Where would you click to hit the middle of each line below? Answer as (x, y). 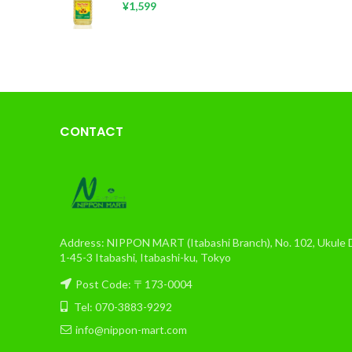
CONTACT (92, 132)
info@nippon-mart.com (131, 330)
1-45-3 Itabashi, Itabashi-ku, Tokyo (145, 257)
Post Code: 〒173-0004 (134, 284)
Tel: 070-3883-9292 (122, 307)
